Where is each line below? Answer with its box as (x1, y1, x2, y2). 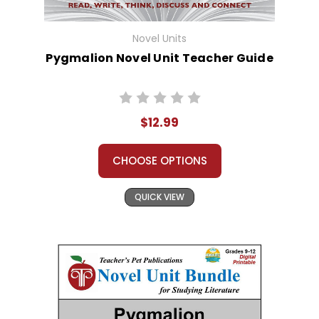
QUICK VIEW (135, 191, 184, 204)
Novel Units (132, 31, 187, 46)
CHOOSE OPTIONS (112, 153, 207, 169)
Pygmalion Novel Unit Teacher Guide (46, 50, 273, 67)
